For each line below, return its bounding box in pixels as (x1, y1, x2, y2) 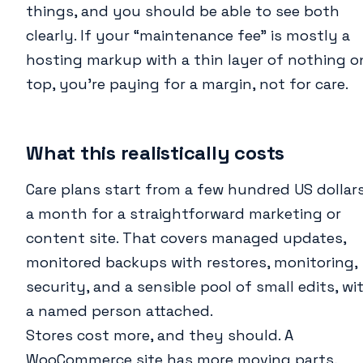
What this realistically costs (26, 140, 285, 166)
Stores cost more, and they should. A (26, 326, 293, 345)
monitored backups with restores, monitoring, (26, 253, 357, 272)
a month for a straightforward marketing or (26, 204, 341, 224)
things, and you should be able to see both (26, 2, 340, 21)
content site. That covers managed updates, (26, 228, 346, 248)
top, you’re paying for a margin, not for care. (26, 75, 348, 94)
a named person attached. (26, 301, 213, 321)
